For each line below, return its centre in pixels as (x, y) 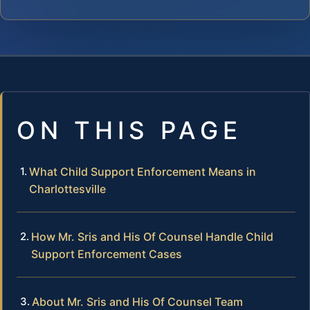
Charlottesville (67, 189)
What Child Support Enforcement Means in (143, 171)
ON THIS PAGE (129, 130)
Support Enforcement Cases (107, 254)
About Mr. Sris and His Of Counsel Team (137, 301)
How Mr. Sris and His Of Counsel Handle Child (152, 236)
